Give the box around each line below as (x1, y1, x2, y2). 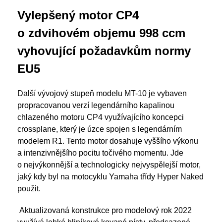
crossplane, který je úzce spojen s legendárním (17, 125, 182, 133)
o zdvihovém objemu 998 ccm (17, 26, 185, 40)
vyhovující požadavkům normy (17, 44, 191, 57)
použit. (17, 184, 41, 193)
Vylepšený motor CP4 (17, 8, 139, 22)
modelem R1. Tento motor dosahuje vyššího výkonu (17, 137, 198, 145)
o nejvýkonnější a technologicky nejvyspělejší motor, (17, 161, 201, 169)
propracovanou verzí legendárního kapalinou (17, 101, 174, 110)
